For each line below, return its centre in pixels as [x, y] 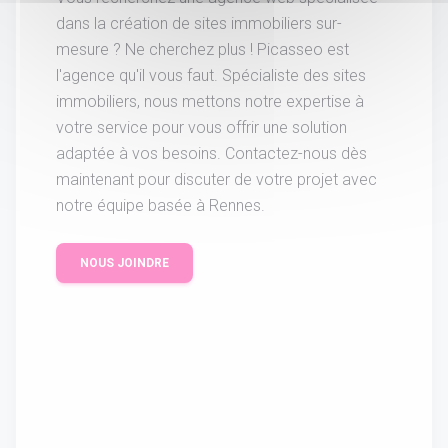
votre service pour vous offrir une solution [201, 128]
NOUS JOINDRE [124, 263]
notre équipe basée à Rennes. [160, 206]
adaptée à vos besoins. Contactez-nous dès [211, 154]
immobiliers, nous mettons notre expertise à [210, 102]
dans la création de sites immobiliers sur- [199, 24]
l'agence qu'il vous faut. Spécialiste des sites [211, 76]
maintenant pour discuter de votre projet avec [216, 180]
